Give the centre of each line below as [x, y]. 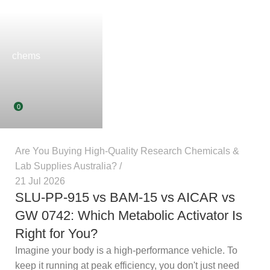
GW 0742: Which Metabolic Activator [135, 215]
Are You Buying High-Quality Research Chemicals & [127, 151]
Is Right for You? [68, 233]
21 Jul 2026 [40, 181]
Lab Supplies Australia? [66, 166]
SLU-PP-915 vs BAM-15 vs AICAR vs [125, 197]
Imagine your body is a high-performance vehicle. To [126, 250]
